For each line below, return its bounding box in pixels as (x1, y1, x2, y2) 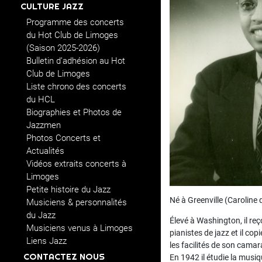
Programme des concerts (26, 17, 124, 27)
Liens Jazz (26, 236, 67, 246)
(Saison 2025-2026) (26, 43, 100, 53)
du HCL (26, 94, 55, 105)
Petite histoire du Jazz (26, 184, 111, 195)
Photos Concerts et (26, 133, 101, 143)
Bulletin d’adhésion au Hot (26, 56, 125, 66)
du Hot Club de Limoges (26, 30, 118, 40)
